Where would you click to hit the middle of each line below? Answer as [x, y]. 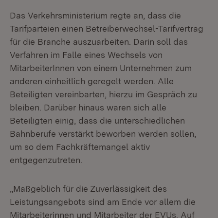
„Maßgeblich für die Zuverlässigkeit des [88, 189]
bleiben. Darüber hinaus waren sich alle [88, 107]
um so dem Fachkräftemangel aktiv [80, 147]
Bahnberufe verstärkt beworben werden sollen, [103, 134]
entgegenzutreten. [46, 160]
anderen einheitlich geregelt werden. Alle [92, 81]
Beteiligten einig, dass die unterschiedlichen [97, 120]
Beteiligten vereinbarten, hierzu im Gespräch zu [103, 94]
